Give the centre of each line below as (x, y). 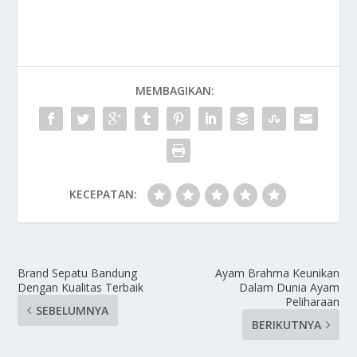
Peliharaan (312, 302)
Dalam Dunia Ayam (289, 288)
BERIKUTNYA (286, 325)
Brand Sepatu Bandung (78, 273)
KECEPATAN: (103, 194)
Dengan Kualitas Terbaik (81, 288)
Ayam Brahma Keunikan (277, 273)
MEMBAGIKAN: (175, 91)
